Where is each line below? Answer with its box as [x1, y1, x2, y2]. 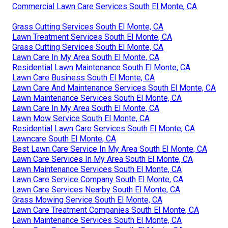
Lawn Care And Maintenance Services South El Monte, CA [12, 83, 216, 93]
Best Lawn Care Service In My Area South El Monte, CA [12, 144, 207, 154]
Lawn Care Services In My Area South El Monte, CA [12, 154, 193, 164]
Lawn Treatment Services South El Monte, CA [12, 32, 172, 42]
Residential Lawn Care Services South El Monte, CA [12, 124, 195, 134]
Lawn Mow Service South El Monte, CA [12, 113, 150, 124]
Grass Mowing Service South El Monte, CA [12, 195, 162, 205]
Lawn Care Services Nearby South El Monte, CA [12, 185, 180, 195]
